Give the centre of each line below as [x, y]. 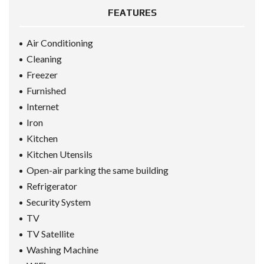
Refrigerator [52, 186]
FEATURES [132, 13]
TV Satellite [50, 234]
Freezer [42, 75]
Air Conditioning [60, 43]
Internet [43, 107]
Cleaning [44, 59]
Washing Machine [62, 250]
